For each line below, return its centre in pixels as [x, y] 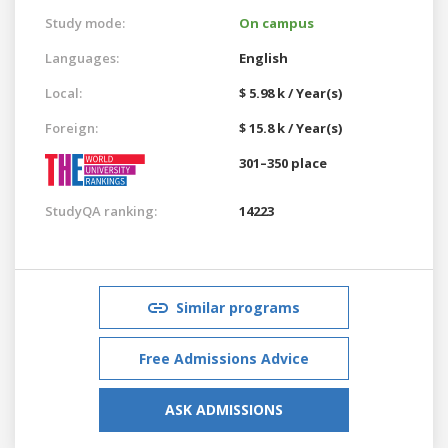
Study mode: [85, 22]
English [263, 57]
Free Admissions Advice [224, 358]
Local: [63, 92]
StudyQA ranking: [101, 210]
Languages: [82, 57]
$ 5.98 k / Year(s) [290, 92]
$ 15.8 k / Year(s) [290, 127]
